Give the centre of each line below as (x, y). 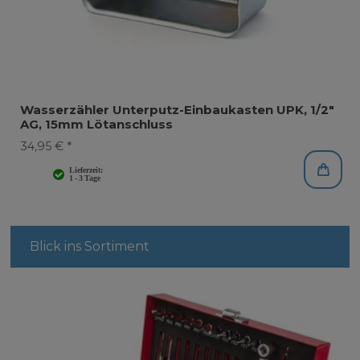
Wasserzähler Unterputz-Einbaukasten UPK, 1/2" (177, 109)
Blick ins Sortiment (89, 246)
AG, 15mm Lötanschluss (96, 124)
